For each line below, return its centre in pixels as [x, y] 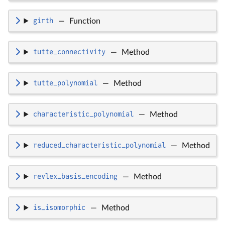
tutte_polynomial [65, 83]
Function [85, 21]
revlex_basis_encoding [75, 177]
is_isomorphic [59, 208]
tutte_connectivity [69, 52]
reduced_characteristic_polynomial [99, 145]
